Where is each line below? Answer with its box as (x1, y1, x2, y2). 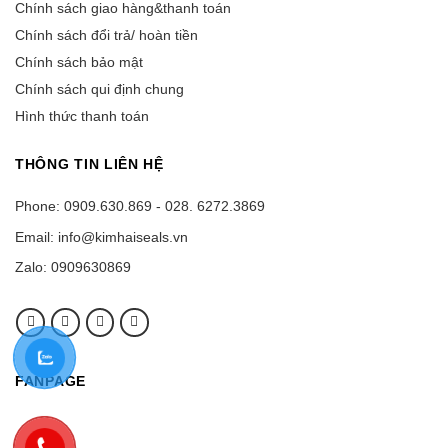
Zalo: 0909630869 (15, 258, 131, 275)
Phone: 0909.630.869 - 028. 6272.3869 (15, 198, 265, 215)
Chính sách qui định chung (15, 81, 184, 98)
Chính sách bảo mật (15, 54, 143, 71)
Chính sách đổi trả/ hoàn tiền (15, 27, 198, 44)
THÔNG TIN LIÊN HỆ (15, 156, 164, 173)
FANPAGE (15, 372, 86, 389)
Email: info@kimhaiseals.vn (15, 228, 188, 245)
